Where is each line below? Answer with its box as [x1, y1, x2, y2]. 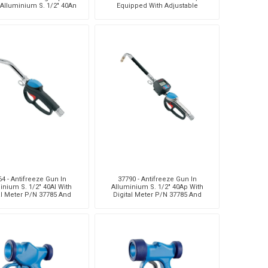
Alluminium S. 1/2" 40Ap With [111, 182, 203, 191]
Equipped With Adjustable [116, 1, 198, 10]
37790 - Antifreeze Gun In [117, 175, 197, 183]
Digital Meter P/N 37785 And [112, 190, 202, 199]
